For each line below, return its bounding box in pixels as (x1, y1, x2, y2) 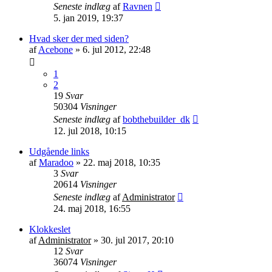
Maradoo (39, 157, 73, 168)
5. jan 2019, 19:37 (53, 12, 123, 23)
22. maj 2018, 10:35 (83, 157, 160, 168)
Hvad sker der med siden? (29, 33, 129, 44)
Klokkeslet (29, 223, 70, 234)
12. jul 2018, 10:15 (53, 125, 126, 136)
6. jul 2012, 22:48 (83, 44, 151, 55)
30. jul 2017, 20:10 (101, 234, 174, 245)
